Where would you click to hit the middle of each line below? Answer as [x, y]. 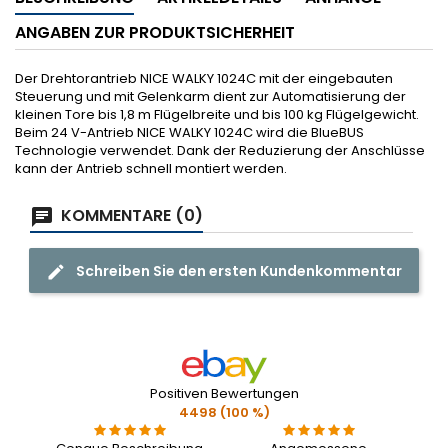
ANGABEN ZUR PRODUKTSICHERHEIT [155, 32]
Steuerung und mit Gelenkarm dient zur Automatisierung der [210, 96]
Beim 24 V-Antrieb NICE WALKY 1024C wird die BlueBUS [189, 132]
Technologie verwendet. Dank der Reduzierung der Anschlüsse [220, 150]
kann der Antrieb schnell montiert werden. [152, 168]
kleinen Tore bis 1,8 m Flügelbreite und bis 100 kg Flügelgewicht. [217, 114]
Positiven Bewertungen [224, 393]
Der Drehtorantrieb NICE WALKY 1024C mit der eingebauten [204, 78]
